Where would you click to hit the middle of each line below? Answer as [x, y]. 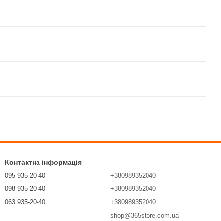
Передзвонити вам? [33, 215]
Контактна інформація [43, 163]
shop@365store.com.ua [145, 216]
